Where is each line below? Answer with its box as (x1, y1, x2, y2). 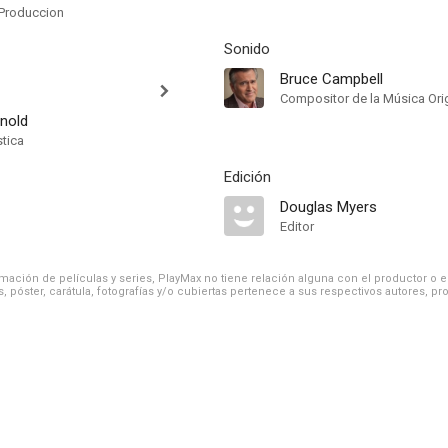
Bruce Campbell (280, 70, 383, 88)
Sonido (224, 40, 270, 58)
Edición (224, 168, 271, 186)
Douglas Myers (280, 198, 377, 216)
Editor (280, 219, 314, 234)
